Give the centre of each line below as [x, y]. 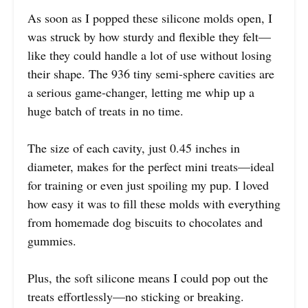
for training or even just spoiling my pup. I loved [148, 185]
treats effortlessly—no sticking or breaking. [136, 296]
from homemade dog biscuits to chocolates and [145, 222]
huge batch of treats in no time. [106, 110]
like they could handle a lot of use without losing [150, 55]
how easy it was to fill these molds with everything [154, 203]
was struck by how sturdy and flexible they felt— [149, 36]
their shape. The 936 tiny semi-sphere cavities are [151, 73]
